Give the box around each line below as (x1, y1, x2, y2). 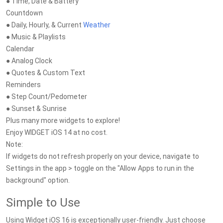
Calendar (6, 45, 34, 53)
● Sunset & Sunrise (6, 105, 67, 112)
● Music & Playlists (6, 33, 66, 41)
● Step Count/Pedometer (6, 93, 87, 101)
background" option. (6, 176, 70, 184)
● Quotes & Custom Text (6, 69, 85, 77)
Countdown (6, 9, 43, 17)
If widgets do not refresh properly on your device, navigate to (6, 152, 199, 160)
